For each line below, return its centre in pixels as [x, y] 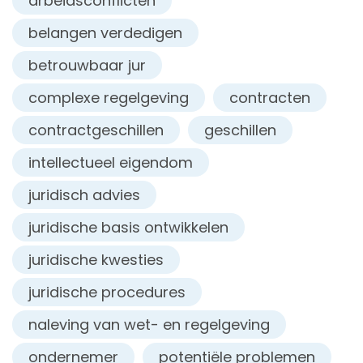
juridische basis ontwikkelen [128, 227]
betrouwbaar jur [87, 65]
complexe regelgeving [109, 97]
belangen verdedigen [105, 32]
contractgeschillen [96, 130]
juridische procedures [107, 292]
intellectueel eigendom [111, 162]
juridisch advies [84, 194]
